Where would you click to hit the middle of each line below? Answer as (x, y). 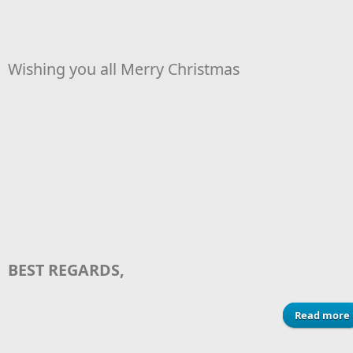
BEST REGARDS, (66, 270)
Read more (322, 315)
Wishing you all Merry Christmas (128, 69)
